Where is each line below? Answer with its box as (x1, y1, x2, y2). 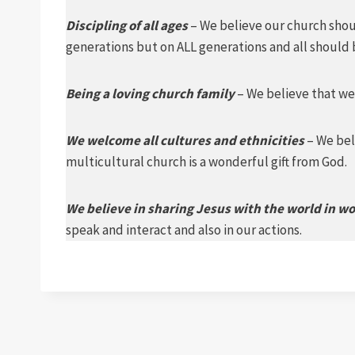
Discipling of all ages (66, 17, 190, 34)
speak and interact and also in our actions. (66, 221, 302, 239)
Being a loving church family (66, 85, 235, 102)
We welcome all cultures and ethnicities (66, 132, 304, 149)
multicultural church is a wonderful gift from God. (66, 153, 347, 170)
